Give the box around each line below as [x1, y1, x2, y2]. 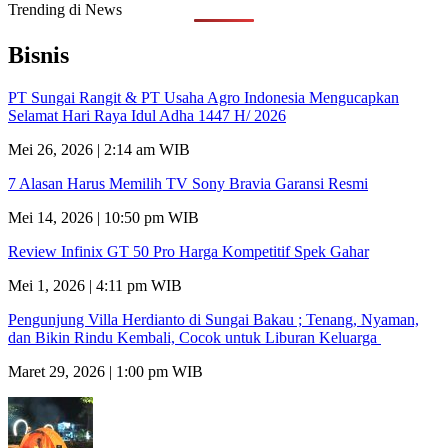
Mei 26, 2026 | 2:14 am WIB [8, 140, 190, 158]
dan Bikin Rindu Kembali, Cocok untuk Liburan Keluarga [8, 328, 381, 346]
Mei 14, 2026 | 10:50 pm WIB [8, 208, 199, 226]
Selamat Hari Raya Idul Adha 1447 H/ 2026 [8, 106, 286, 124]
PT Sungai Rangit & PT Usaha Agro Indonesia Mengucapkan [8, 88, 399, 106]
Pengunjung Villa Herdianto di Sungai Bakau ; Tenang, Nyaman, [8, 310, 419, 328]
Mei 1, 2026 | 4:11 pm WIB [8, 276, 182, 294]
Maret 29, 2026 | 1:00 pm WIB [8, 362, 203, 380]
